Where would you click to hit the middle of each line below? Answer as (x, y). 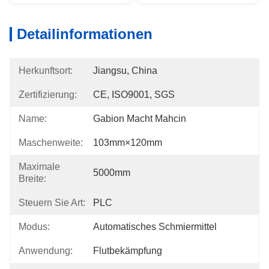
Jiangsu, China (125, 71)
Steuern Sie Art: (52, 203)
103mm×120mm (128, 143)
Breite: (32, 179)
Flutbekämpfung (128, 251)
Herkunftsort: (46, 71)
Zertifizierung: (48, 95)
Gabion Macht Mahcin (140, 119)
